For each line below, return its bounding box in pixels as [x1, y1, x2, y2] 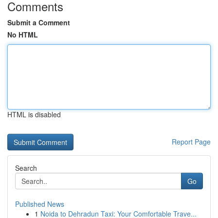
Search [15, 163, 37, 173]
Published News [15, 199, 64, 209]
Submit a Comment [7, 18, 70, 27]
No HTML [7, 30, 38, 39]
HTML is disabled [7, 109, 61, 119]
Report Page [172, 137, 211, 146]
